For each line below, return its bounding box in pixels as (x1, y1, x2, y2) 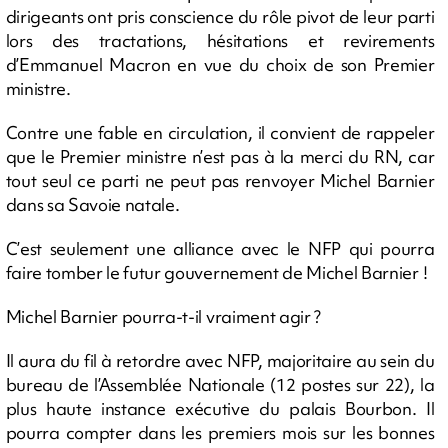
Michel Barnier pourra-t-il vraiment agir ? (5, 304, 322, 328)
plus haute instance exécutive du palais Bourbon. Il (5, 396, 435, 420)
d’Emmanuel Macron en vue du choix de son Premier (5, 52, 435, 76)
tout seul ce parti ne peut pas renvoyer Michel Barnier (5, 168, 435, 192)
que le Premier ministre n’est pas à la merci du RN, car (5, 144, 435, 168)
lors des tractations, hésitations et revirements (5, 28, 435, 52)
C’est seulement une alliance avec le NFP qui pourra (5, 236, 435, 260)
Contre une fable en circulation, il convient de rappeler (5, 120, 435, 144)
